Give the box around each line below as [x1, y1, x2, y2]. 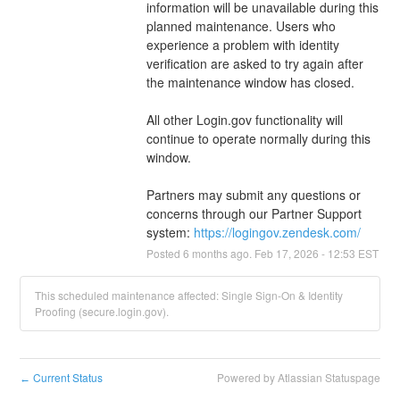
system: [146, 222, 194, 241]
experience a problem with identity [146, 35, 339, 54]
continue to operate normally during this [146, 129, 371, 147]
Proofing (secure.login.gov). [35, 303, 170, 319]
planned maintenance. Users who [146, 16, 336, 35]
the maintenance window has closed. [146, 72, 354, 91]
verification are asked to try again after [146, 54, 363, 72]
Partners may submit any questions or [146, 185, 361, 204]
